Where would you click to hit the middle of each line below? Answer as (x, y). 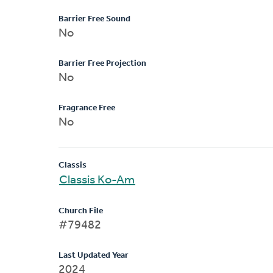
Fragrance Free (87, 108)
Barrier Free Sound (94, 19)
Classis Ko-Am (97, 180)
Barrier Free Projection (102, 63)
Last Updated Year (94, 255)
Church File (81, 211)
